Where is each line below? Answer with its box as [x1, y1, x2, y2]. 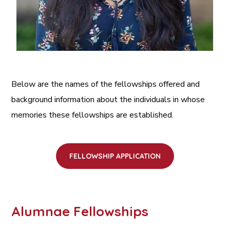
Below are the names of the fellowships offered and [11, 78, 200, 90]
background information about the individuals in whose [11, 93, 205, 105]
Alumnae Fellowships [11, 202, 149, 220]
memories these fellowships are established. [11, 109, 176, 121]
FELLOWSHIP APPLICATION [69, 151, 161, 161]
